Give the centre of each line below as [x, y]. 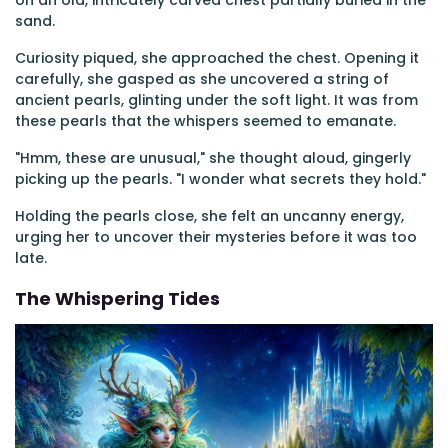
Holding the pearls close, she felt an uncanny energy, [209, 216]
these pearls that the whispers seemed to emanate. [205, 121]
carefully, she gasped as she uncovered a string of [202, 79]
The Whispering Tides [117, 298]
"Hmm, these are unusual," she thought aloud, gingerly [213, 158]
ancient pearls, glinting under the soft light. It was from [216, 100]
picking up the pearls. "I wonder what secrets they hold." [220, 179]
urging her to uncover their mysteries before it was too [216, 237]
